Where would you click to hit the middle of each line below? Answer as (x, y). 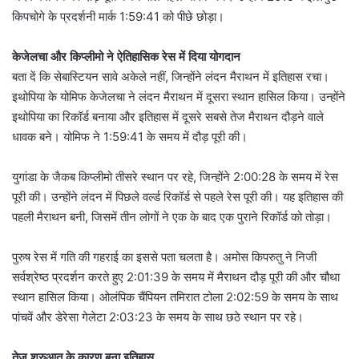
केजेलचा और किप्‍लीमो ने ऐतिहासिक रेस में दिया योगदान (126, 56)
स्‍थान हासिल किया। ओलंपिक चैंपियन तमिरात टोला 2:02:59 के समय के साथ (175, 296)
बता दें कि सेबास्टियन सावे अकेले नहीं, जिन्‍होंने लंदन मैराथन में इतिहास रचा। (171, 76)
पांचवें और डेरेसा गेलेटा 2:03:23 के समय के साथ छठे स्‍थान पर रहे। (158, 317)
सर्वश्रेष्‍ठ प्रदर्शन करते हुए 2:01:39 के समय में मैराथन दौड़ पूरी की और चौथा (176, 276)
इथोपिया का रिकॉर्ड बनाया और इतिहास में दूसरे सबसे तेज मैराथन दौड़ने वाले (168, 116)
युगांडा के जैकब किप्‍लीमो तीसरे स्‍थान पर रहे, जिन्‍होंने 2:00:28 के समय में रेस (175, 176)
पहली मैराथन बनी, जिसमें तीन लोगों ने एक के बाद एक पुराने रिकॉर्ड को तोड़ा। (172, 216)
